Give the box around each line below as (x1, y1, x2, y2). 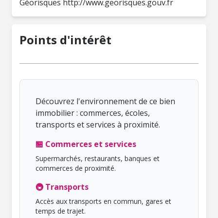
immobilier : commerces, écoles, (36, 108, 150, 118)
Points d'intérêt (19, 32, 111, 48)
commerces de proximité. (36, 163, 116, 173)
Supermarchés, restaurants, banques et (36, 154, 160, 163)
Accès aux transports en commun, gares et (36, 197, 171, 206)
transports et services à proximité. (36, 119, 160, 130)
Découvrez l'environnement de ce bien (36, 96, 175, 107)
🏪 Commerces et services (36, 139, 136, 149)
